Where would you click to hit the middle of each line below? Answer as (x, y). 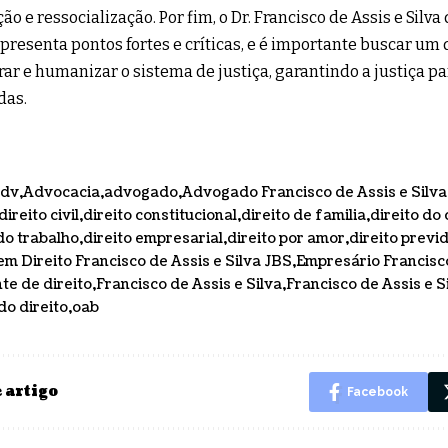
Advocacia (61, 192)
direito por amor (286, 238)
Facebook (377, 391)
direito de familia (303, 215)
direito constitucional (160, 215)
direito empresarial (153, 238)
